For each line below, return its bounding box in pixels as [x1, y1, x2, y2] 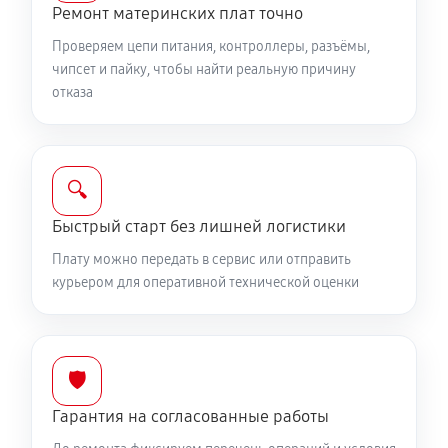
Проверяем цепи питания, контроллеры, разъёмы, [52, 38, 370, 55]
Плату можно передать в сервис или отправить [52, 251, 351, 268]
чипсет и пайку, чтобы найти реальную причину [52, 61, 356, 78]
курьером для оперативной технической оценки [52, 274, 359, 291]
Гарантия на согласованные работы [52, 406, 329, 427]
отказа [52, 84, 93, 101]
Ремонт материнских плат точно [52, 3, 303, 24]
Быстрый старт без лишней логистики [52, 216, 346, 237]
